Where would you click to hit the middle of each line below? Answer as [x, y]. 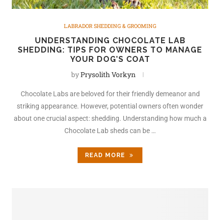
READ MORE [105, 155]
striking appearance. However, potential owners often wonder [110, 106]
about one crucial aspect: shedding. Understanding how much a [110, 118]
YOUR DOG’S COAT [110, 59]
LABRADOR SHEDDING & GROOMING [110, 26]
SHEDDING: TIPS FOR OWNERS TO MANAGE [110, 50]
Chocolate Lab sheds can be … [110, 130]
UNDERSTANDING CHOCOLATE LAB [110, 40]
